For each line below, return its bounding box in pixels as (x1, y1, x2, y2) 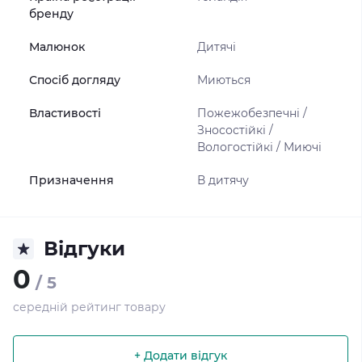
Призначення (29, 173, 114, 187)
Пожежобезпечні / (196, 106, 307, 120)
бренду (29, 6, 74, 21)
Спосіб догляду (29, 73, 120, 87)
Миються (196, 73, 250, 87)
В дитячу (196, 173, 249, 187)
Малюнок (29, 40, 85, 54)
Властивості (29, 106, 101, 120)
